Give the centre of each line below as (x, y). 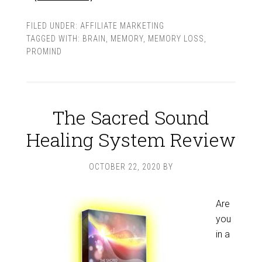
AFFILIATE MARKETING (122, 26)
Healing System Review (131, 139)
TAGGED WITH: (54, 39)
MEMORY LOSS (176, 39)
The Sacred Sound (131, 117)
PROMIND (44, 51)
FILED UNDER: (53, 26)
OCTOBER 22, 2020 (125, 167)
